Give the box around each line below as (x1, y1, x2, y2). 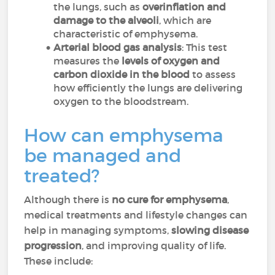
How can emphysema (24, 124, 224, 147)
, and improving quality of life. (82, 239, 227, 252)
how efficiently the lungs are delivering (53, 82, 243, 94)
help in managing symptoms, (24, 224, 172, 236)
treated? (24, 165, 100, 187)
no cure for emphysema (112, 193, 228, 206)
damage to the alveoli (53, 14, 160, 26)
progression (24, 239, 82, 252)
